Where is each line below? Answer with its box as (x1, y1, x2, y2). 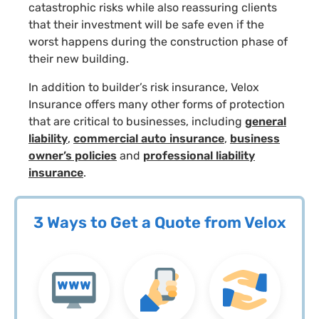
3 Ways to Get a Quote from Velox (33, 212, 286, 232)
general (245, 114, 286, 128)
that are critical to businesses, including (28, 114, 245, 128)
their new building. (28, 51, 129, 66)
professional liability (143, 148, 255, 162)
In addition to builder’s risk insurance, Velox (28, 80, 259, 94)
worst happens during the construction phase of (28, 34, 288, 48)
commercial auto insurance (73, 131, 224, 145)
